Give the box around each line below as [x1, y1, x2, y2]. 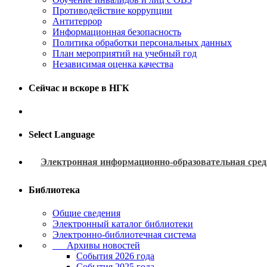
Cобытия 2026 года [76, 250, 154, 261]
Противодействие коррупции [52, 5, 172, 16]
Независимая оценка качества [52, 59, 173, 70]
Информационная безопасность [52, 27, 181, 38]
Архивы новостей [52, 240, 140, 250]
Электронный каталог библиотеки [52, 218, 193, 229]
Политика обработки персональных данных [52, 38, 232, 48]
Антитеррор [52, 16, 102, 27]
